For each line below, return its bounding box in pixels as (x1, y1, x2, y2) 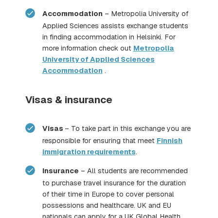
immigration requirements (42, 147, 136, 156)
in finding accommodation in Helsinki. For (42, 32, 176, 41)
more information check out (42, 43, 133, 53)
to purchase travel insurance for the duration (42, 178, 186, 187)
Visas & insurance (25, 93, 113, 106)
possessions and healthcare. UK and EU (42, 200, 171, 210)
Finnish (156, 136, 182, 145)
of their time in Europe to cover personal (42, 189, 174, 199)
